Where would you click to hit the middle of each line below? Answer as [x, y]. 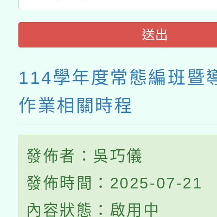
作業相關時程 [76, 106]
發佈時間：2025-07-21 [115, 183]
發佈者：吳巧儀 [85, 156]
